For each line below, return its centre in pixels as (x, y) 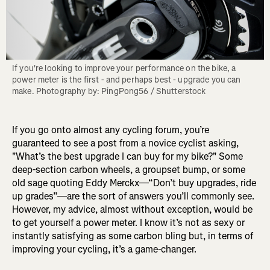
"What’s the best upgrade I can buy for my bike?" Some (127, 157)
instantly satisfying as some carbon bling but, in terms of (133, 236)
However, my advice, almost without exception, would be (132, 210)
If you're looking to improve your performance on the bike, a (124, 69)
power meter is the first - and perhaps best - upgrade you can (127, 80)
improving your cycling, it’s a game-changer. (104, 250)
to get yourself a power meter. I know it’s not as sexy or (128, 223)
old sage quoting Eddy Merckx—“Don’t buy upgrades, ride (134, 183)
